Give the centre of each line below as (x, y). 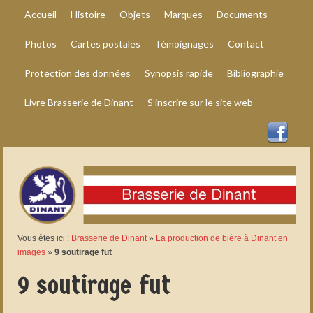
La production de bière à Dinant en (222, 239)
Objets (135, 14)
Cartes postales (105, 44)
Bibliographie (255, 73)
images (31, 253)
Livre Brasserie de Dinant (79, 102)
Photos (41, 44)
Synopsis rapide (179, 73)
